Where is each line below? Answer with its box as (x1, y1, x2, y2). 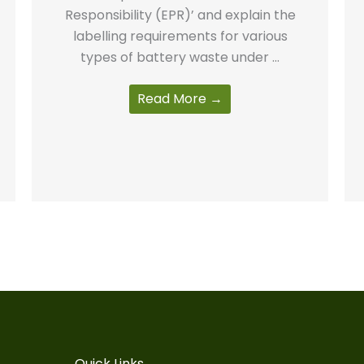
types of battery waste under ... (80, 47, 280, 67)
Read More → (137, 89, 223, 108)
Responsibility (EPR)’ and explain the (64, 5, 296, 24)
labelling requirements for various (72, 26, 288, 45)
